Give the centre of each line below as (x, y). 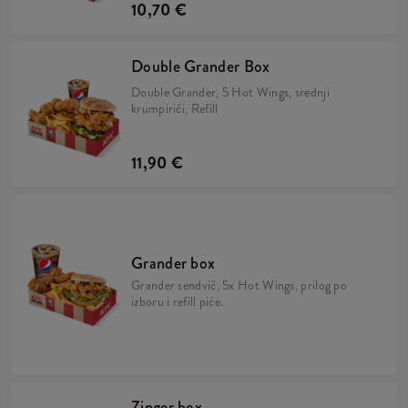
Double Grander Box (201, 66)
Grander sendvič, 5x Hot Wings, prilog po (239, 285)
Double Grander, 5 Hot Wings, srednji (230, 92)
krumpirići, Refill (175, 108)
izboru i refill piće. (178, 301)
